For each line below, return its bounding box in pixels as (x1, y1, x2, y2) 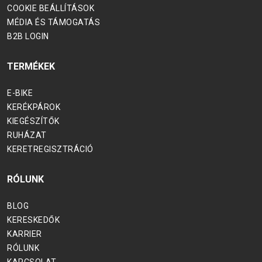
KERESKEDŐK (7, 215, 60, 225)
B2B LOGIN (7, 31, 49, 41)
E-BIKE (7, 88, 33, 98)
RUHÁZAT (7, 130, 47, 140)
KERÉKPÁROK (7, 102, 60, 112)
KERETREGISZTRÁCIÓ (7, 144, 94, 154)
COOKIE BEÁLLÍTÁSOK (7, 3, 94, 13)
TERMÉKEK (7, 60, 55, 72)
